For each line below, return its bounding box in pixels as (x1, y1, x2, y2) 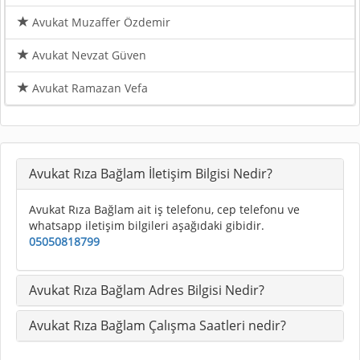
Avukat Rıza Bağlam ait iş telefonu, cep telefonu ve (29, 201, 300, 217)
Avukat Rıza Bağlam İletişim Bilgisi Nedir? (29, 164, 272, 182)
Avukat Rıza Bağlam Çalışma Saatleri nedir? (29, 316, 286, 334)
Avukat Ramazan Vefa (29, 80, 148, 96)
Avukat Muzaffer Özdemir (29, 14, 170, 30)
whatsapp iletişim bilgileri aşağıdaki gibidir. (29, 217, 264, 233)
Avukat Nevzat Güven (29, 47, 146, 63)
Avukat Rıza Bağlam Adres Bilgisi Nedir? (29, 280, 264, 299)
